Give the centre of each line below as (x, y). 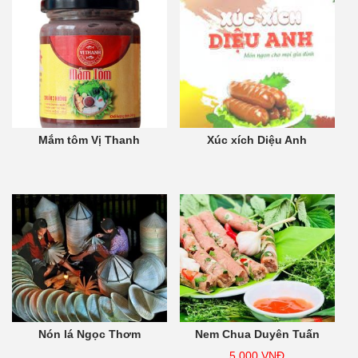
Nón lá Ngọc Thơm (89, 334)
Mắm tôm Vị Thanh (89, 140)
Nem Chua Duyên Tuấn (257, 334)
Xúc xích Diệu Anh (257, 140)
